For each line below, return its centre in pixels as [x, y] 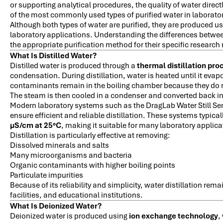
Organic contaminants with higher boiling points [93, 165]
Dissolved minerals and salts [59, 145]
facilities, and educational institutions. [76, 195]
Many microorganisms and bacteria [71, 155]
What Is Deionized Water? [56, 206]
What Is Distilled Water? [53, 56]
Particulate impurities [47, 175]
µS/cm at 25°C [36, 125]
